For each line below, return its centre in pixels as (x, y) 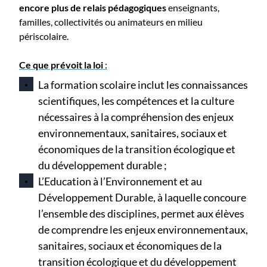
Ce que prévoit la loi (61, 64)
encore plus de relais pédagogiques (93, 7)
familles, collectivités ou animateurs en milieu (111, 21)
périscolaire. (44, 36)
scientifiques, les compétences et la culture (136, 100)
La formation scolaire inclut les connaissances (143, 84)
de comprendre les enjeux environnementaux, (143, 229)
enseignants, (193, 7)
